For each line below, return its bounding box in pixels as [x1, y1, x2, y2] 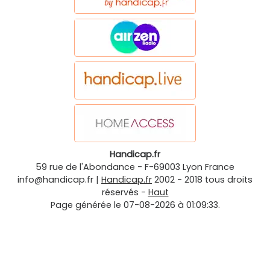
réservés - [101, 186, 148, 198]
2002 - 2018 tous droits [154, 173, 253, 186]
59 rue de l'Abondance [36, 160, 135, 173]
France [205, 160, 234, 173]
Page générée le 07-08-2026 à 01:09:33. [50, 198, 220, 211]
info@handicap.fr [17, 173, 93, 186]
